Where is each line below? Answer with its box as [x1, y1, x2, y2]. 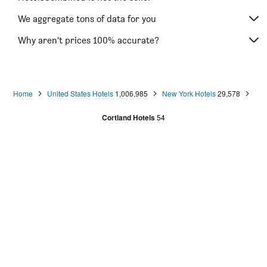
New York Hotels [162, 88, 216, 99]
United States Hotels [46, 88, 113, 99]
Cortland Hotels [102, 112, 155, 123]
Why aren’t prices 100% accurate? [18, 34, 159, 46]
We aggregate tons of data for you [18, 13, 156, 24]
